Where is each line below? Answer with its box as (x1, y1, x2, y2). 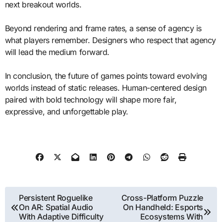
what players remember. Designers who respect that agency (4, 35, 216, 45)
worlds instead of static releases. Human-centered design (4, 82, 207, 93)
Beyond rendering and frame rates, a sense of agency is (4, 23, 202, 33)
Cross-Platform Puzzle (121, 193, 203, 203)
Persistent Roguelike (19, 193, 93, 203)
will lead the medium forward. (4, 47, 110, 57)
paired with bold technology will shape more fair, (4, 94, 177, 105)
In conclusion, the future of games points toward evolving (4, 70, 207, 81)
